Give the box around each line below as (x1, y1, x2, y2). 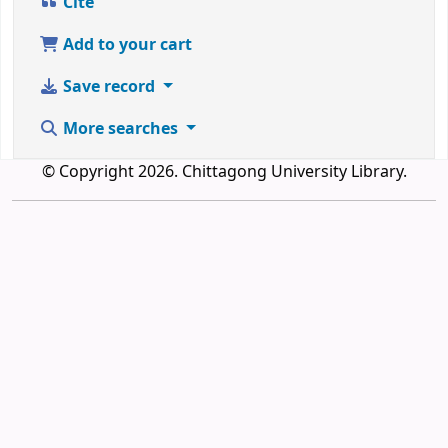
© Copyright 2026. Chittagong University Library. (41, 159, 407, 184)
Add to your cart (59, 32, 192, 57)
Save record (59, 74, 159, 99)
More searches (59, 116, 182, 141)
